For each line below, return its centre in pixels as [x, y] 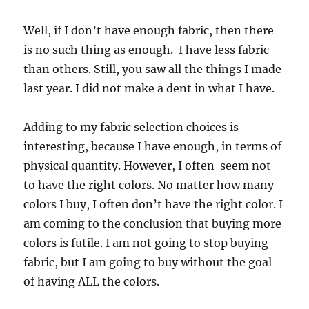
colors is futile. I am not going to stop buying [146, 243]
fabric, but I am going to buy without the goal [148, 262]
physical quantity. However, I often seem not [148, 166]
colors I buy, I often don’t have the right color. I [153, 204]
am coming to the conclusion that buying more [153, 223]
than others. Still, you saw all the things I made [153, 69]
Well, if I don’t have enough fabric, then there [149, 30]
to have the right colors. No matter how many [149, 185]
